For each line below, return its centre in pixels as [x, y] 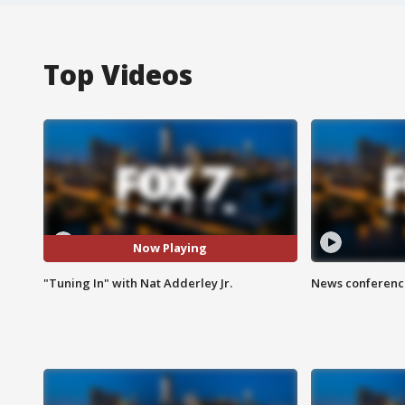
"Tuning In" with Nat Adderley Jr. [138, 283]
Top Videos [118, 74]
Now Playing [170, 248]
